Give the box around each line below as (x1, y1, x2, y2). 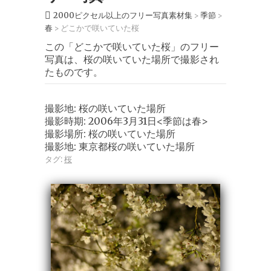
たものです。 (45, 66, 103, 78)
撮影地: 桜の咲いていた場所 (45, 102, 166, 114)
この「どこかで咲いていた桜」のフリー (45, 41, 219, 53)
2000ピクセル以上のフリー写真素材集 (53, 10, 192, 21)
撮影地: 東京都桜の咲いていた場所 (45, 140, 195, 152)
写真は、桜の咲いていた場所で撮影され (45, 53, 219, 65)
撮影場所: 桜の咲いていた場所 (45, 127, 175, 140)
